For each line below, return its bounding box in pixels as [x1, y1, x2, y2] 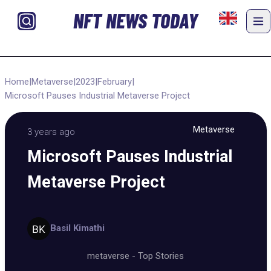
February [97, 76, 132, 87]
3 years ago [27, 126, 75, 137]
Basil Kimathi [50, 223, 105, 234]
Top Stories [138, 250, 184, 261]
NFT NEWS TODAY [73, 8, 198, 33]
